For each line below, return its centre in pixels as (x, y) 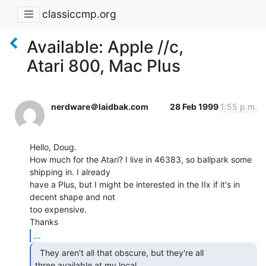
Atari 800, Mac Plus (104, 66)
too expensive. (58, 209)
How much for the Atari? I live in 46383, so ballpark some (141, 159)
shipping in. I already (70, 172)
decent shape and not (72, 197)
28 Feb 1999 (195, 106)
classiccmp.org (79, 14)
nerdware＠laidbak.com (100, 106)
